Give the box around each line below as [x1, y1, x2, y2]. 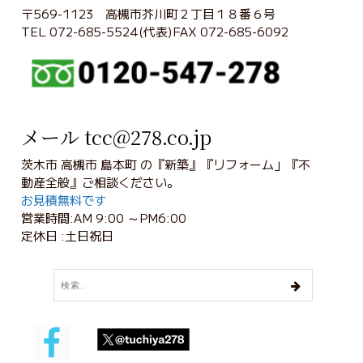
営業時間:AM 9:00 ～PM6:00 [21, 209, 187, 226]
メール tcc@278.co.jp [21, 122, 212, 151]
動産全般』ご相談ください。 [21, 173, 180, 190]
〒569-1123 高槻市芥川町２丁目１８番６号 [21, 5, 276, 22]
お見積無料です [21, 191, 107, 208]
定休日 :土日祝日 [21, 227, 114, 244]
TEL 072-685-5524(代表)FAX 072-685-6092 [21, 23, 289, 40]
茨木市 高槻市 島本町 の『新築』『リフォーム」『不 [21, 156, 311, 173]
